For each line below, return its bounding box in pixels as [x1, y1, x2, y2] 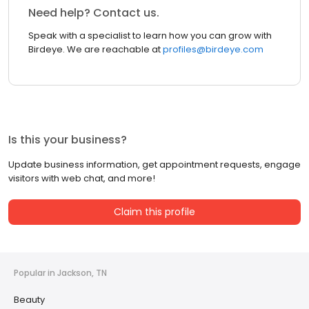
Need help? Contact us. [28, 5, 159, 21]
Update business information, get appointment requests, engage [8, 158, 301, 172]
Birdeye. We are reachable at [28, 43, 161, 57]
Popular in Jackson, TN [14, 267, 107, 279]
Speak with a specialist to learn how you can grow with [28, 29, 272, 43]
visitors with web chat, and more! [8, 172, 155, 186]
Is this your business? [8, 132, 127, 148]
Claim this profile [114, 205, 195, 219]
